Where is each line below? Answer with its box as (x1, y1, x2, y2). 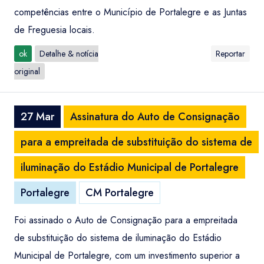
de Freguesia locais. (14, 23, 95, 37)
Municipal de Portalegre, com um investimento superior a (14, 249, 240, 262)
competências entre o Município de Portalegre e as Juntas (14, 5, 247, 19)
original (14, 65, 40, 77)
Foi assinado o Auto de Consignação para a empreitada (14, 213, 237, 227)
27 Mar (21, 109, 54, 124)
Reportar (216, 48, 245, 60)
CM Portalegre (85, 185, 154, 200)
